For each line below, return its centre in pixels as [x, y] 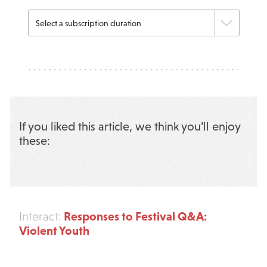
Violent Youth [54, 231]
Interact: [40, 217]
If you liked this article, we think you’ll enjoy [129, 127]
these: [34, 141]
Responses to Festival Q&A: [134, 216]
